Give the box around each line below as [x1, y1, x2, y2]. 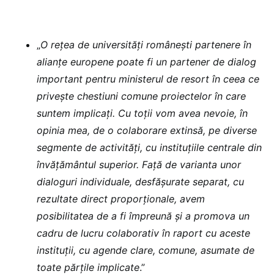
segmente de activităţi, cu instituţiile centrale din [37, 141, 262, 154]
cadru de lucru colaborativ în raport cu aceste [37, 227, 250, 240]
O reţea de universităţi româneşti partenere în [40, 39, 251, 51]
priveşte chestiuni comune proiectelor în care [37, 90, 246, 103]
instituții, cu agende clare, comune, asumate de [37, 244, 254, 257]
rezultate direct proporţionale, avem [37, 193, 205, 206]
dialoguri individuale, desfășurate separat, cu [37, 176, 244, 188]
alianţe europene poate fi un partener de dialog [37, 56, 256, 68]
